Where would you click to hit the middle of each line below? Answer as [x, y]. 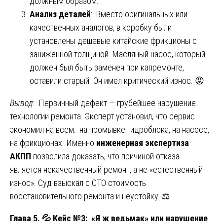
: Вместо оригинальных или [139, 14]
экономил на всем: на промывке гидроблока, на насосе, [110, 129]
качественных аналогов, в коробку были [101, 27]
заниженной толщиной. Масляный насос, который [117, 54]
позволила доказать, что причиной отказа [105, 156]
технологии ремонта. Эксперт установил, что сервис [102, 116]
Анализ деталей [60, 14]
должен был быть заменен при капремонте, [107, 67]
